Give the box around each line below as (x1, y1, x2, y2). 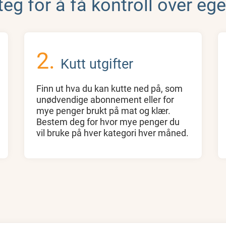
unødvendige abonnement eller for (36, 93, 175, 105)
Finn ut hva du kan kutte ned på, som (36, 82, 183, 94)
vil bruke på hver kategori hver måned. (36, 127, 189, 139)
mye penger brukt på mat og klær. (36, 104, 171, 117)
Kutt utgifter (61, 54, 134, 72)
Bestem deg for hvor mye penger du (36, 116, 180, 128)
